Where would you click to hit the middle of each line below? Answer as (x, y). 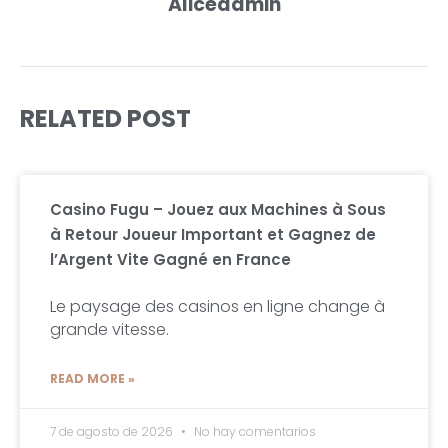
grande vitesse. (109, 330)
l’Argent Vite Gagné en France (170, 260)
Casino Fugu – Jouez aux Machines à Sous (218, 210)
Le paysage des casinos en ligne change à (217, 307)
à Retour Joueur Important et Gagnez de (213, 235)
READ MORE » (92, 379)
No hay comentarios (253, 432)
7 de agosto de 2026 (113, 432)
